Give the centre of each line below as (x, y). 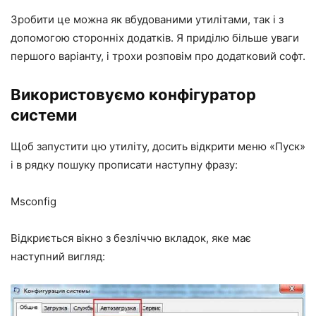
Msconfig (34, 202)
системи (44, 115)
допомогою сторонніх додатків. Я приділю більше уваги (155, 38)
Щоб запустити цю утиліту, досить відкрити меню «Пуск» (158, 147)
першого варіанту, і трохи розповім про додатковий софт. (158, 56)
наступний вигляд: (58, 257)
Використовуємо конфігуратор (133, 95)
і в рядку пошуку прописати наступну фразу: (124, 165)
